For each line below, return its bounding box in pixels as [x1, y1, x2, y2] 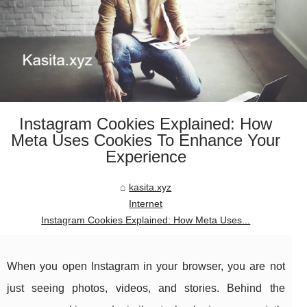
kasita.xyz [129, 182, 172, 193]
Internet [129, 198, 163, 210]
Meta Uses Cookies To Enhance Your [11, 131, 281, 150]
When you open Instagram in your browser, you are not [7, 260, 285, 273]
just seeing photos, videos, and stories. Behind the [7, 282, 285, 295]
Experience [105, 147, 186, 167]
